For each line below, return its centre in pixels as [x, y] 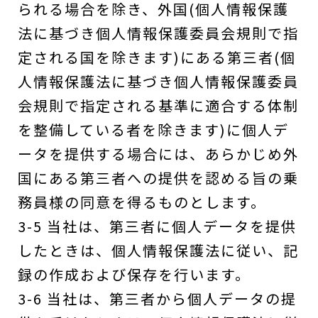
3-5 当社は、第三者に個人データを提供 [157, 226]
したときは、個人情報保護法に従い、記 [158, 250]
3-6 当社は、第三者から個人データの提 [157, 298]
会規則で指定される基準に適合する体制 [158, 105]
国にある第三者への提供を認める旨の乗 [158, 178]
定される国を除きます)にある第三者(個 [157, 57]
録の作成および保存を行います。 [134, 274]
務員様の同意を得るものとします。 [142, 202]
